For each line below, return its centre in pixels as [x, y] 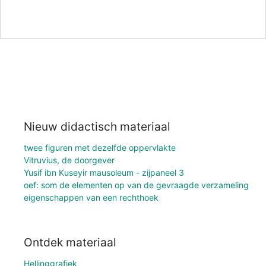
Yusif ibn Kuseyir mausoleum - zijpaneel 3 [104, 172]
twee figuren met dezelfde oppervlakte [100, 147]
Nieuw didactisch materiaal [97, 126]
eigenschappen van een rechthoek [91, 197]
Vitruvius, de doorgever [69, 160]
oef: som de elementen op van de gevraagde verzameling [136, 185]
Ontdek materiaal [70, 243]
